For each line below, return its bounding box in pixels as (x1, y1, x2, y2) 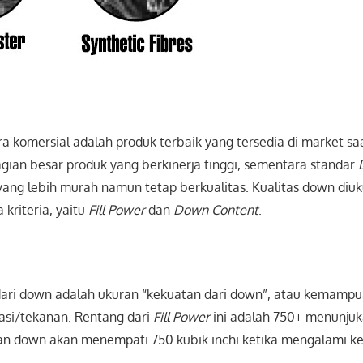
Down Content (173, 202, 259, 219)
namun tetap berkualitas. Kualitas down (98, 179, 339, 196)
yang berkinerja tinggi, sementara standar (107, 156, 359, 173)
